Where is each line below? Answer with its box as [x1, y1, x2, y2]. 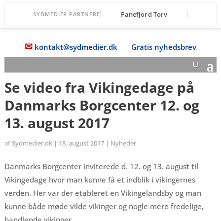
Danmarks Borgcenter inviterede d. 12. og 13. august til [4, 161, 198, 171]
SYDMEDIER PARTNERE [33, 10, 101, 18]
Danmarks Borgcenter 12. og [4, 96, 199, 114]
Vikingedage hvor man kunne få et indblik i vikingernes [4, 175, 195, 184]
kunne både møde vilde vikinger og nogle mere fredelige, [4, 201, 204, 211]
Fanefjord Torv [121, 10, 168, 19]
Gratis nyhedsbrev [131, 42, 196, 52]
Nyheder [110, 139, 136, 147]
